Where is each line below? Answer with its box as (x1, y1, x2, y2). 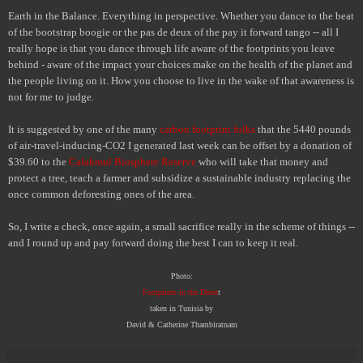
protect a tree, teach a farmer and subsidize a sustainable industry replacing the (8, 171, 351, 184)
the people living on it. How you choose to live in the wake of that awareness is (8, 74, 354, 87)
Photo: (170, 271, 193, 280)
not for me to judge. (8, 90, 94, 103)
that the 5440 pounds (255, 122, 351, 135)
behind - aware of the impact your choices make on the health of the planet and (8, 58, 352, 70)
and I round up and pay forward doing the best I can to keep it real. (8, 236, 298, 249)
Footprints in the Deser (143, 287, 218, 297)
